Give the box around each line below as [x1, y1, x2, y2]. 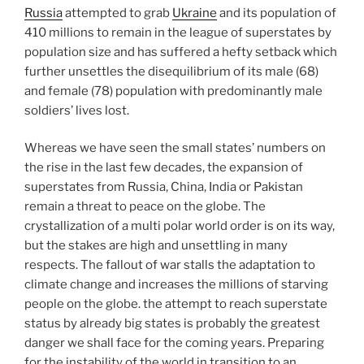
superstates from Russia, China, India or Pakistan [24, 180, 303, 195]
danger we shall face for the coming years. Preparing [24, 336, 324, 351]
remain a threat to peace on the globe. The [24, 199, 266, 214]
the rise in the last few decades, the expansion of [24, 160, 303, 175]
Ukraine [172, 5, 217, 20]
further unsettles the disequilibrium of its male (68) [24, 63, 318, 79]
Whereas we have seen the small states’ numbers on [24, 141, 326, 156]
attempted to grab [63, 5, 172, 20]
